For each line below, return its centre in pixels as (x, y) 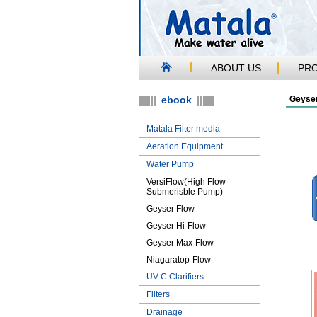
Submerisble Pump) (185, 191)
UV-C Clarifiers (175, 276)
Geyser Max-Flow (180, 242)
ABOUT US (236, 68)
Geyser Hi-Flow (176, 225)
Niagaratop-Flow (179, 259)
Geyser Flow (171, 208)
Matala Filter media (183, 128)
